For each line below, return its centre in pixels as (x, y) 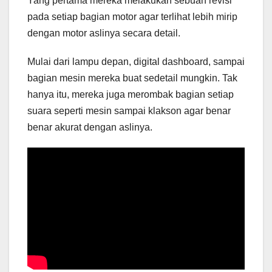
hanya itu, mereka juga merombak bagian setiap (131, 94)
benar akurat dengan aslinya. (90, 127)
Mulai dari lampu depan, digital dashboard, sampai (136, 61)
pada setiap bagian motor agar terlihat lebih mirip (132, 16)
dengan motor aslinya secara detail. (104, 33)
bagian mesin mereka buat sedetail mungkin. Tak (132, 78)
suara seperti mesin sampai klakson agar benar (129, 110)
